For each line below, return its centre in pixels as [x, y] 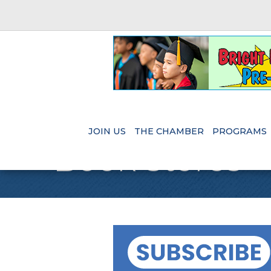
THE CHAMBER [169, 132]
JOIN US [107, 132]
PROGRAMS [239, 132]
